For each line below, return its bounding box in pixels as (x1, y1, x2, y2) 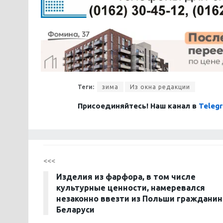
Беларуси (56, 205, 95, 215)
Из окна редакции (130, 84, 190, 91)
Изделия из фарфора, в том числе (56, 172, 196, 182)
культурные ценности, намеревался (56, 183, 205, 193)
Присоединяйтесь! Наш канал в (78, 102, 199, 111)
